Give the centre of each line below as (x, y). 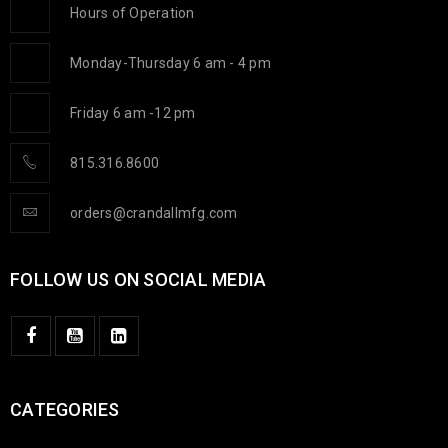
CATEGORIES (65, 409)
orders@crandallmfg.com (154, 212)
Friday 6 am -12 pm (133, 112)
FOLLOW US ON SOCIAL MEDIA (138, 279)
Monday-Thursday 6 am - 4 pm (170, 62)
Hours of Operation (132, 12)
